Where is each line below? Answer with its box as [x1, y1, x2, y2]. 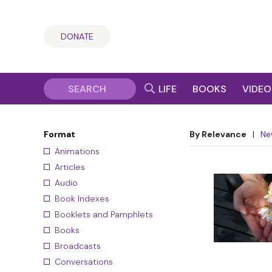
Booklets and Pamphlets [55, 209, 153, 220]
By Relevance [189, 129, 246, 140]
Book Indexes [55, 193, 109, 204]
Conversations [55, 256, 113, 267]
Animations [55, 146, 100, 157]
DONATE [61, 31, 93, 42]
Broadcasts [55, 240, 101, 251]
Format [44, 129, 75, 140]
